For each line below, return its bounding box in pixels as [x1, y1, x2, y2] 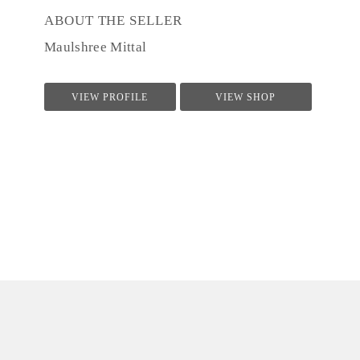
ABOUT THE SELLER [44, 13, 182, 28]
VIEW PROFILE [72, 92, 149, 102]
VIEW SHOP [215, 92, 276, 102]
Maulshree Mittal [44, 39, 147, 55]
